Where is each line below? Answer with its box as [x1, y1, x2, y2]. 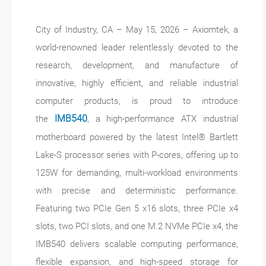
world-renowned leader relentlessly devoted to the [36, 42, 239, 53]
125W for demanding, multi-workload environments [36, 167, 239, 178]
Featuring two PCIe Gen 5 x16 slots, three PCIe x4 [36, 203, 239, 214]
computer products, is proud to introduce [36, 96, 239, 106]
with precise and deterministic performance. [36, 185, 239, 196]
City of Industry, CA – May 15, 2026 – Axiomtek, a [36, 24, 239, 35]
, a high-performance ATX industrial [87, 113, 239, 124]
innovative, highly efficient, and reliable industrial [36, 78, 239, 88]
